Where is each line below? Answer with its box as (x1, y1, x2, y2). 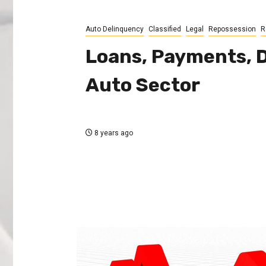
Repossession (208, 25, 256, 34)
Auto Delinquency (85, 25, 144, 34)
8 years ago (92, 129, 133, 138)
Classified (148, 25, 181, 34)
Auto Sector (85, 74, 200, 97)
